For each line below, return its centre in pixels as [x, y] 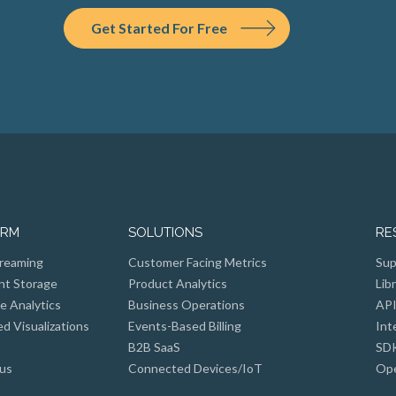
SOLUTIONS [165, 232]
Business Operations [186, 304]
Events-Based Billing [184, 325]
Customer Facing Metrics [197, 262]
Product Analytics [177, 283]
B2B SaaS [154, 346]
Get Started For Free [160, 27]
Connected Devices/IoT [195, 368]
